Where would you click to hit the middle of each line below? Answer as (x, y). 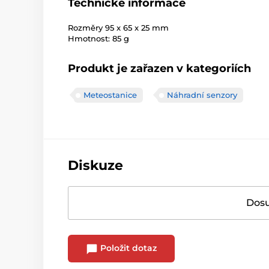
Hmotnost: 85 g (98, 39)
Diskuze (95, 166)
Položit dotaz (127, 248)
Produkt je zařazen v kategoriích (159, 69)
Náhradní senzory (202, 95)
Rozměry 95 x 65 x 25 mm (118, 28)
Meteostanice (110, 95)
